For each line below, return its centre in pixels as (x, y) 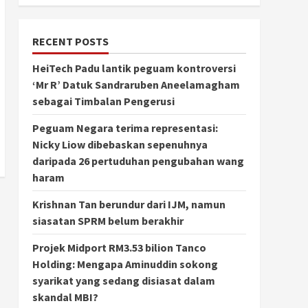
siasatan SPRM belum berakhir (108, 220)
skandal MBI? (65, 297)
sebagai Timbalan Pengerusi (103, 101)
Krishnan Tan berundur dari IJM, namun (129, 204)
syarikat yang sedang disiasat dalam (123, 280)
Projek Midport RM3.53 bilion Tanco (119, 247)
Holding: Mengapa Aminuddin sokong (125, 264)
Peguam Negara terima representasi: (125, 128)
